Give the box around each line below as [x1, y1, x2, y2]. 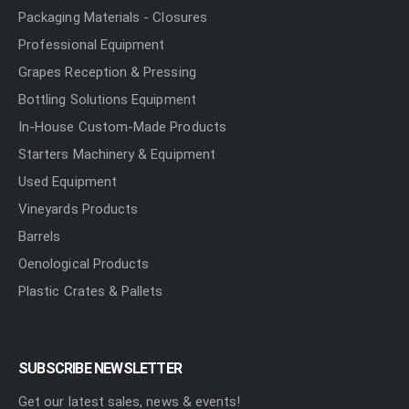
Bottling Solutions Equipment [18, 91, 196, 109]
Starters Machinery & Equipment [18, 146, 215, 163]
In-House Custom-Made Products [18, 119, 226, 136]
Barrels [18, 228, 61, 246]
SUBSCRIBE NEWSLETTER [18, 360, 182, 378]
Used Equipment [18, 173, 117, 191]
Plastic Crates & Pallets [18, 283, 163, 300]
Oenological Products [18, 256, 150, 273]
